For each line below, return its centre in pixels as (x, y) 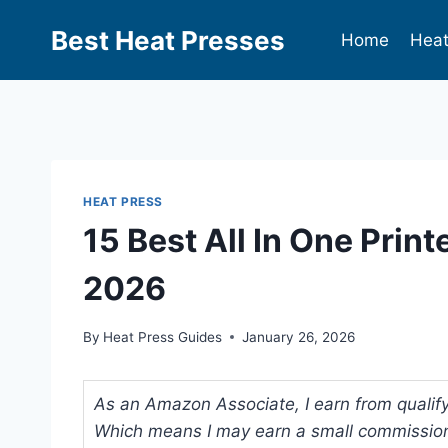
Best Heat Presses (168, 40)
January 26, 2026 (299, 336)
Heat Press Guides (163, 336)
